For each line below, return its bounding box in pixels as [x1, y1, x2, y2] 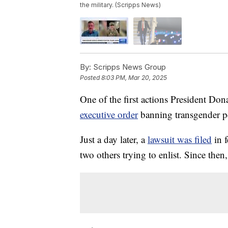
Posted [80, 73, 101, 81]
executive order [80, 107, 138, 121]
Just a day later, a [80, 132, 148, 146]
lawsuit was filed [148, 132, 212, 146]
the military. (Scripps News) [80, 1, 161, 9]
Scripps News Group [91, 62, 166, 72]
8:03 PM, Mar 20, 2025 [101, 73, 167, 81]
